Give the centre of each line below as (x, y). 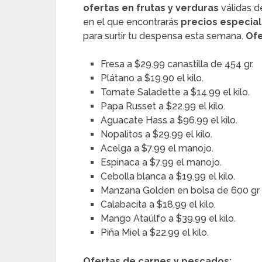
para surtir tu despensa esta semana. (164, 36)
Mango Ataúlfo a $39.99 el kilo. (168, 218)
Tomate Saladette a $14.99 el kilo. (175, 92)
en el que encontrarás (132, 22)
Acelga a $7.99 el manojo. (157, 148)
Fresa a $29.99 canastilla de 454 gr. (177, 64)
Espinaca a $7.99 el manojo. (161, 162)
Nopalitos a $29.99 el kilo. (157, 134)
